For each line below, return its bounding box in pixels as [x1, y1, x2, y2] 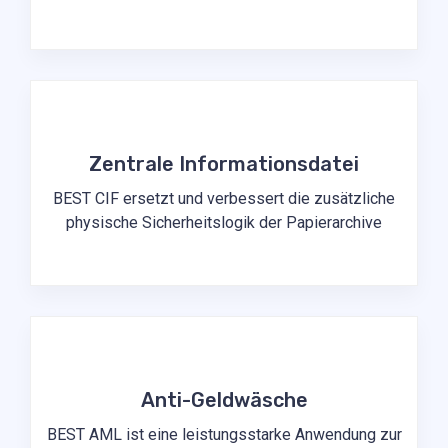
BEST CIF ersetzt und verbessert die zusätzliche [53, 189, 395, 209]
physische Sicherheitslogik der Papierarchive [66, 213, 382, 233]
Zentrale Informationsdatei [89, 152, 359, 177]
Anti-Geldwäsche [140, 388, 308, 413]
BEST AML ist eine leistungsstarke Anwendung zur [46, 425, 402, 445]
